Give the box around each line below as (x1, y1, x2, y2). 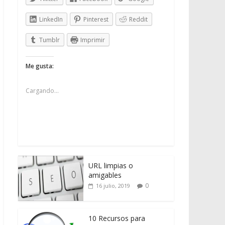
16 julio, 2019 (96, 181, 130, 189)
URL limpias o (88, 160, 133, 170)
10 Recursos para (88, 213, 145, 223)
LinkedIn (39, 15, 63, 24)
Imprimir (80, 35, 105, 44)
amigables (88, 170, 122, 180)
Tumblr (39, 35, 60, 44)
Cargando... (26, 86, 59, 95)
